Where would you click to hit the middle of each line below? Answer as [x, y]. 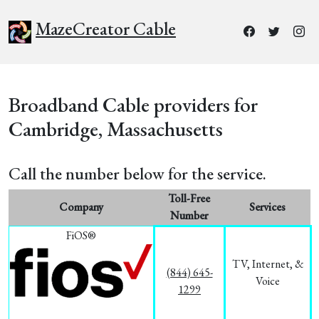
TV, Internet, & [268, 264]
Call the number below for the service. [137, 173]
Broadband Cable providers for [133, 105]
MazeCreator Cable [106, 29]
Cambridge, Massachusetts [116, 129]
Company [81, 207]
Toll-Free [189, 198]
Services [267, 207]
